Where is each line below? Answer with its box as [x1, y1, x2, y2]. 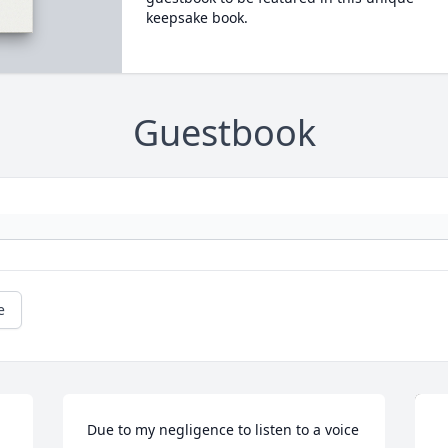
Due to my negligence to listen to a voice [87, 419, 360, 439]
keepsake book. [145, 7, 248, 27]
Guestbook [132, 107, 316, 157]
